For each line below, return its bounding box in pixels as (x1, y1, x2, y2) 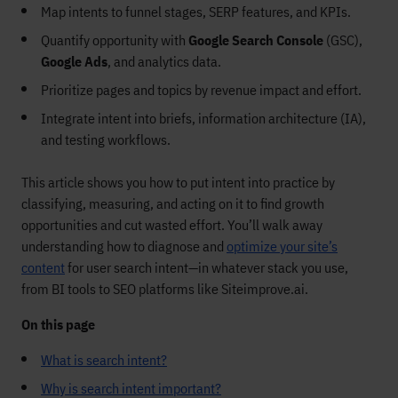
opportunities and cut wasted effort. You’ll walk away (21, 216, 322, 234)
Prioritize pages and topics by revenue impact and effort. (41, 81, 362, 99)
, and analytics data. (107, 52, 221, 70)
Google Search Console (188, 31, 323, 49)
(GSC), (323, 31, 362, 49)
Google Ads (41, 52, 107, 70)
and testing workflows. (41, 131, 171, 148)
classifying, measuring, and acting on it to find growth (21, 195, 324, 212)
